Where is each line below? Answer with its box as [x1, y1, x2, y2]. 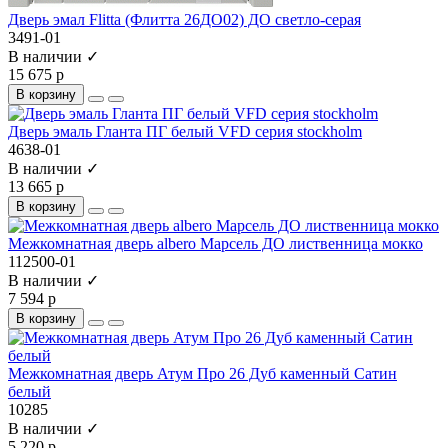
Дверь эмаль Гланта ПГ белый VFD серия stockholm [8, 122, 362, 140]
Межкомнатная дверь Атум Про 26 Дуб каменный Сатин [8, 364, 397, 382]
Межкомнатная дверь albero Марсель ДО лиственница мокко [8, 234, 423, 252]
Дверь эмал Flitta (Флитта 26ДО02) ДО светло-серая [8, 10, 361, 28]
